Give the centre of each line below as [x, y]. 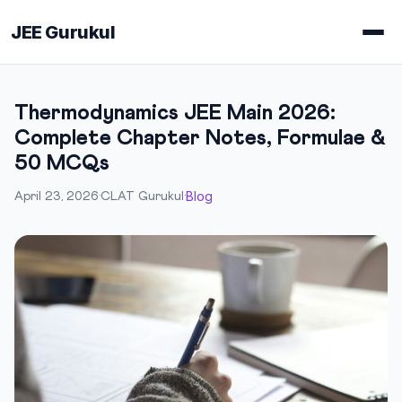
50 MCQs [62, 163]
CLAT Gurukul [142, 197]
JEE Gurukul [63, 32]
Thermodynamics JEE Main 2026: [175, 113]
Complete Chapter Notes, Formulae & [200, 138]
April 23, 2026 [57, 197]
